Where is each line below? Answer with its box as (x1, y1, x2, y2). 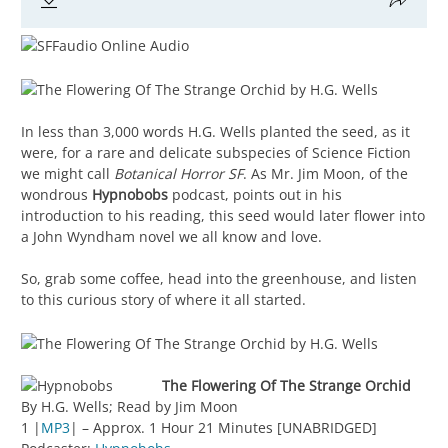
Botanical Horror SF (114, 163, 243, 183)
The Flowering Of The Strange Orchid (162, 375, 411, 395)
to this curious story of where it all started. (21, 289, 306, 309)
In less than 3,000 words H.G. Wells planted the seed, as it (21, 121, 410, 141)
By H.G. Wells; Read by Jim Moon (21, 396, 238, 416)
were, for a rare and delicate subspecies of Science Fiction (21, 142, 411, 162)
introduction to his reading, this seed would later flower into (21, 205, 425, 225)
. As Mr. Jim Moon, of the (243, 163, 408, 183)
